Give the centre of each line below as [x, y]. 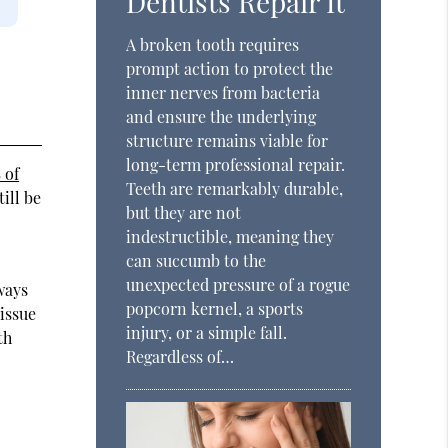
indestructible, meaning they [230, 236]
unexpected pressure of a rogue [238, 284]
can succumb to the [196, 260]
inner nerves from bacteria [223, 92]
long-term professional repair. [236, 164]
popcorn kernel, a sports [215, 308]
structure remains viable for [227, 140]
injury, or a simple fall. [207, 332]
